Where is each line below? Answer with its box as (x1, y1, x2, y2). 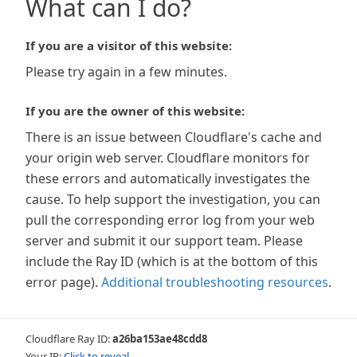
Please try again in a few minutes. (25, 63, 227, 80)
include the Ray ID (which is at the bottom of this (25, 253, 318, 270)
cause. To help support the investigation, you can (25, 190, 320, 208)
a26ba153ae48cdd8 (112, 331, 207, 346)
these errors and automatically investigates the (25, 170, 310, 187)
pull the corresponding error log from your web (25, 211, 315, 229)
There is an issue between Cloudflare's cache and (25, 128, 322, 146)
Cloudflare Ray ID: (25, 331, 112, 346)
